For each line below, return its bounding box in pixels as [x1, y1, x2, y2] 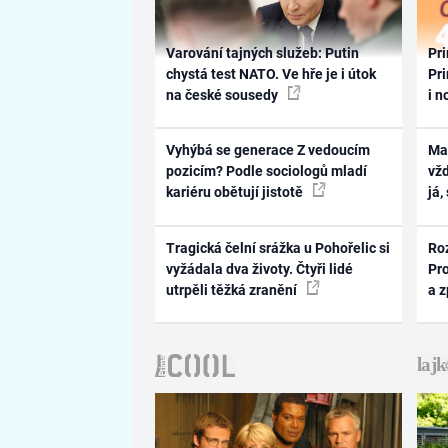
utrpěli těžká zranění [165, 281, 300, 298]
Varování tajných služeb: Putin [165, 44, 359, 61]
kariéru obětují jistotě [165, 184, 306, 201]
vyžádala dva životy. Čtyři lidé [165, 260, 353, 277]
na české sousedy [165, 86, 281, 103]
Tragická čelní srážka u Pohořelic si [165, 239, 390, 256]
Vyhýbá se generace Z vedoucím [165, 142, 370, 159]
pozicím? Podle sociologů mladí [165, 163, 367, 180]
